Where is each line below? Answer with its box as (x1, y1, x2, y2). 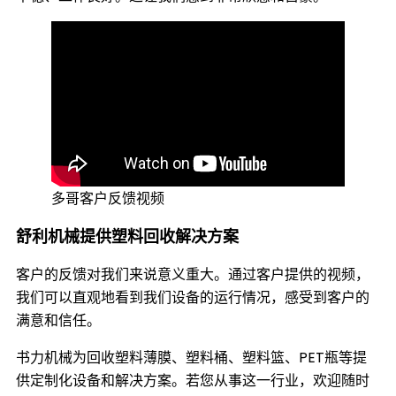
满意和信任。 (16, 309, 101, 331)
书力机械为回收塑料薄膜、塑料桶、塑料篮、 (16, 346, 299, 368)
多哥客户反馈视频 (51, 187, 164, 209)
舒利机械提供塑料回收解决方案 (16, 225, 239, 247)
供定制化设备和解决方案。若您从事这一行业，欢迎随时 (16, 369, 369, 391)
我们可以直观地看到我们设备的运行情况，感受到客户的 (16, 286, 369, 308)
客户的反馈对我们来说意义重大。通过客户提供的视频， (16, 263, 369, 285)
